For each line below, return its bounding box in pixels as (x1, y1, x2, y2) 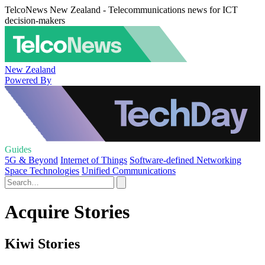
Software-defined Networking (130, 155, 241, 165)
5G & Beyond (5, 155, 58, 165)
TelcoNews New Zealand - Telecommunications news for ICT (5, 5, 238, 15)
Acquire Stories (5, 201, 130, 223)
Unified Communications (82, 166, 176, 176)
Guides (5, 144, 31, 154)
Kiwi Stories (5, 235, 80, 251)
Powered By (5, 75, 51, 85)
